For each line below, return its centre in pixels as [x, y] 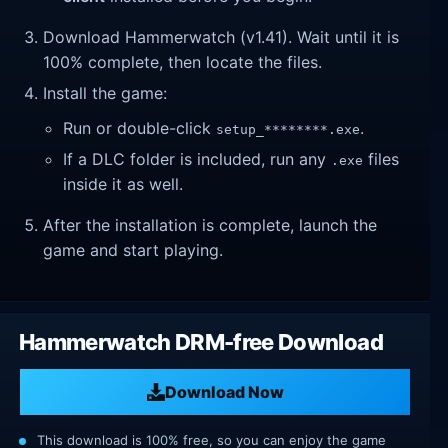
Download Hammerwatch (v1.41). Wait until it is [221, 37]
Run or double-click [140, 128]
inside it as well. [123, 183]
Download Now [224, 391]
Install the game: [105, 92]
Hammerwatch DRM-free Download [201, 342]
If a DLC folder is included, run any [197, 158]
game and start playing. [133, 249]
